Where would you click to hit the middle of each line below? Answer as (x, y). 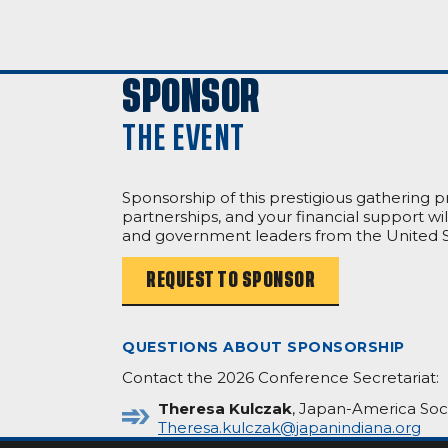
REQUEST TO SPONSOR (230, 279)
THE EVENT (183, 137)
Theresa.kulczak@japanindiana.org (289, 427)
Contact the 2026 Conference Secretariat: (280, 377)
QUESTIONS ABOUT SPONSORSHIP (263, 346)
